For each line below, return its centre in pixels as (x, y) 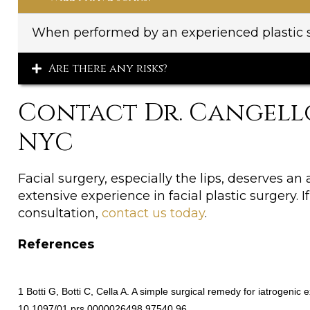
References (56, 245)
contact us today (153, 213)
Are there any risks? (108, 69)
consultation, (60, 213)
